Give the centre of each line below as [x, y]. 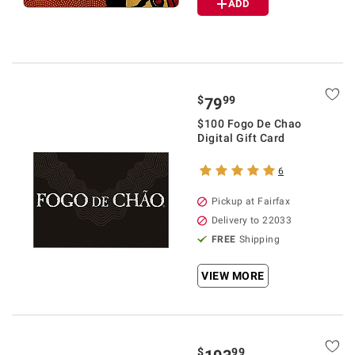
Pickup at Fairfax [251, 201]
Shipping [260, 239]
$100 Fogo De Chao [250, 124]
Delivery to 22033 [252, 220]
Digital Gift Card [241, 138]
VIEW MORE [233, 276]
